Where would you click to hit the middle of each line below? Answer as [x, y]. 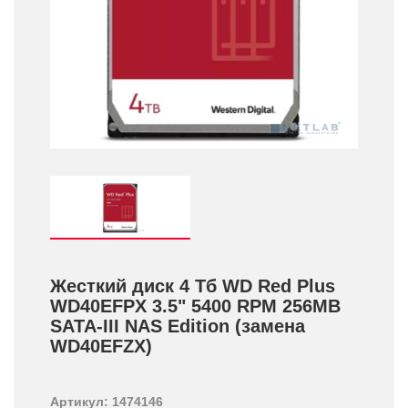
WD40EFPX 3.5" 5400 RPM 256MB [195, 306]
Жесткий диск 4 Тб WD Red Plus [193, 286]
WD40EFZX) [101, 346]
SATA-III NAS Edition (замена [178, 326]
